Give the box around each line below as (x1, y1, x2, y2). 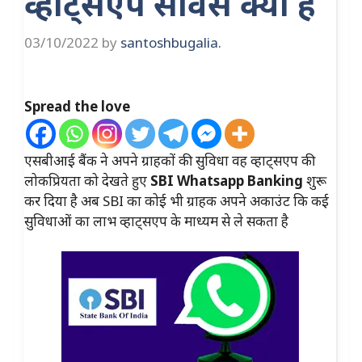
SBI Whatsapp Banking (150, 170, 306, 190)
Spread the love (24, 96, 130, 116)
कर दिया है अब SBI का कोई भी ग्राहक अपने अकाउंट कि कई (24, 191, 329, 210)
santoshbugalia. (120, 32, 221, 52)
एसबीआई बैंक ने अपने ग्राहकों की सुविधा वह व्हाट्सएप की (24, 150, 315, 170)
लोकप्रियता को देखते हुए (24, 170, 150, 190)
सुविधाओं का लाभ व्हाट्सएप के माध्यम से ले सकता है (24, 211, 288, 230)
